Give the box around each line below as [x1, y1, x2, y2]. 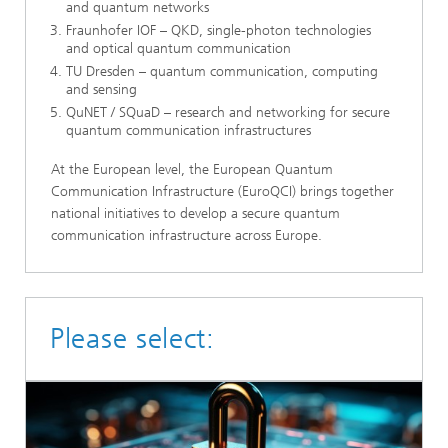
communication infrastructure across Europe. [51, 227, 322, 245]
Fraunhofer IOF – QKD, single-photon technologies [66, 21, 371, 39]
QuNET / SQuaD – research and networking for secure [66, 103, 390, 121]
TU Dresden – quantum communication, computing [66, 62, 378, 80]
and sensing [66, 80, 137, 98]
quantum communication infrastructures [66, 121, 311, 139]
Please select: [50, 322, 215, 356]
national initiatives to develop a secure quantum [51, 205, 340, 223]
